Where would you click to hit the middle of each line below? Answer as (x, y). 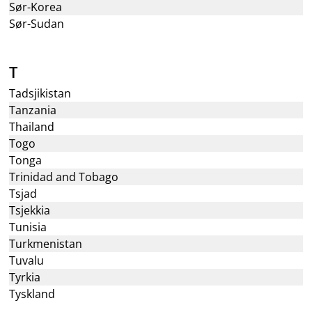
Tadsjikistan (40, 93)
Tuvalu (27, 260)
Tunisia (28, 227)
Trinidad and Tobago (64, 177)
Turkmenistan (46, 244)
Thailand (32, 127)
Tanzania (33, 110)
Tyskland (32, 294)
